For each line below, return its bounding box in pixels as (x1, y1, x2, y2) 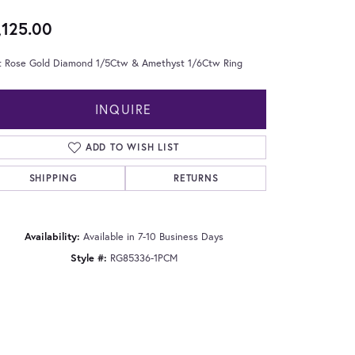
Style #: (70, 250, 107, 265)
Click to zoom (143, 295, 200, 309)
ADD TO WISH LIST (85, 140, 179, 153)
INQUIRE (94, 100, 153, 117)
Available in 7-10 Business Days (82, 229, 223, 243)
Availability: (24, 229, 80, 243)
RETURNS (173, 171, 219, 184)
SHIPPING (29, 171, 78, 184)
